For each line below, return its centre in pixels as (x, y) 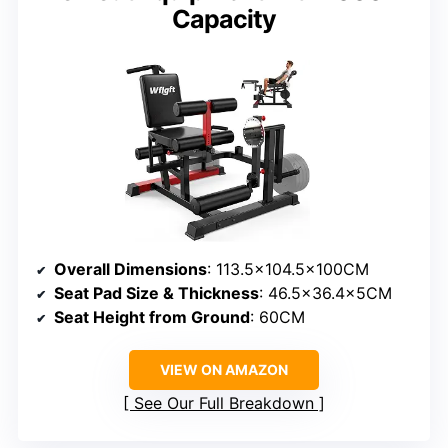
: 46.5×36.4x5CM (325, 292)
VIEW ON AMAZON (224, 369)
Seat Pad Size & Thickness (156, 292)
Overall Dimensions (130, 268)
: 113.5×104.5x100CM (288, 268)
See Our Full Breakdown (224, 402)
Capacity (224, 19)
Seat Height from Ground (152, 316)
